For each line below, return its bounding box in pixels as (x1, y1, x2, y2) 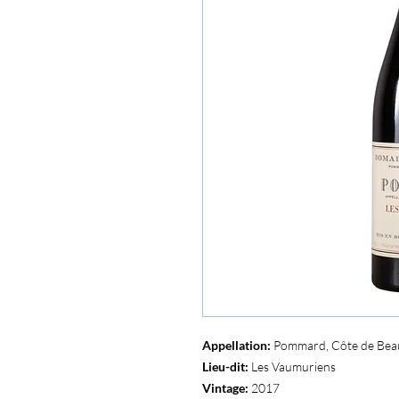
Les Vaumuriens (248, 358, 336, 374)
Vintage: (202, 379, 248, 395)
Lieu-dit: (202, 358, 248, 374)
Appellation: (202, 337, 271, 353)
